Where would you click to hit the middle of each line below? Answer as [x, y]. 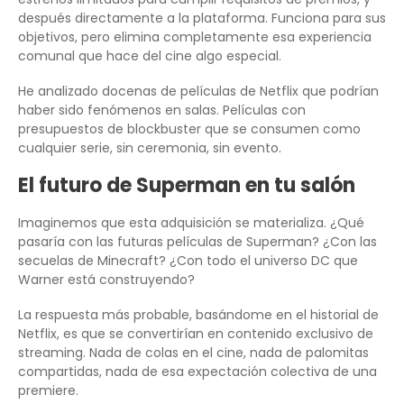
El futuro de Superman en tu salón [187, 186]
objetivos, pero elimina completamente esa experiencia [195, 37]
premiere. [48, 391]
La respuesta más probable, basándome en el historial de [198, 315]
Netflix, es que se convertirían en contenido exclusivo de [196, 334]
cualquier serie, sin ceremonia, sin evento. [150, 148]
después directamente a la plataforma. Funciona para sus [202, 18]
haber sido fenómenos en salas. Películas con [162, 110]
